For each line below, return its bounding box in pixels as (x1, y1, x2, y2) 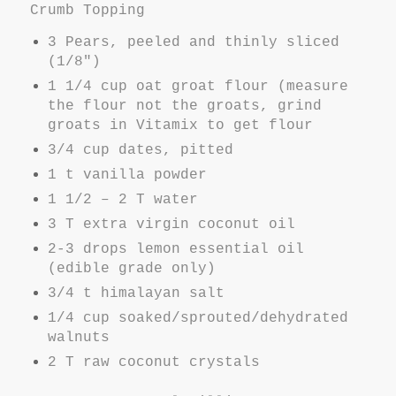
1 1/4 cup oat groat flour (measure (47, 79, 348, 95)
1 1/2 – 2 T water (47, 192, 198, 209)
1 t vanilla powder (47, 167, 207, 184)
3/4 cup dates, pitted (47, 142, 233, 159)
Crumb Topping (29, 3, 145, 19)
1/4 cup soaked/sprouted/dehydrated (47, 310, 348, 327)
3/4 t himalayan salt (47, 286, 225, 302)
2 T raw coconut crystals (47, 354, 260, 371)
